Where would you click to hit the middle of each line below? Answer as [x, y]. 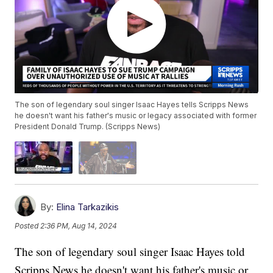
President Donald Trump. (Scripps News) [88, 127]
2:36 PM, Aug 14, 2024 [79, 226]
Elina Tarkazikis [88, 207]
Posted [28, 226]
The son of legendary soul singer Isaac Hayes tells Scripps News [132, 105]
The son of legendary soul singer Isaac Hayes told [130, 251]
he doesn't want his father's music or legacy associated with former [136, 116]
